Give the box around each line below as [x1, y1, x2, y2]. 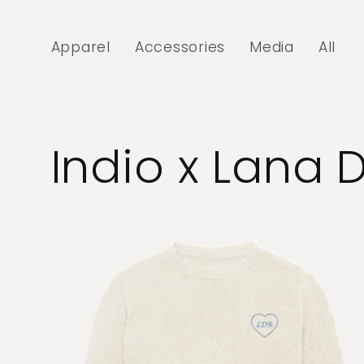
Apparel [50, 37, 110, 58]
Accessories [134, 37, 225, 58]
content [27, 20, 95, 43]
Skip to [27, 3, 83, 26]
